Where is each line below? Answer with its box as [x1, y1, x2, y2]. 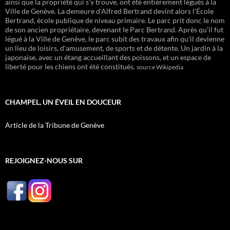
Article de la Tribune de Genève [5, 121, 104, 130]
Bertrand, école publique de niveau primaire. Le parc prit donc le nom [5, 16, 225, 25]
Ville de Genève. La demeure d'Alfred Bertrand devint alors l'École [5, 7, 214, 16]
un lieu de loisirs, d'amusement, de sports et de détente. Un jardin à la [5, 44, 223, 53]
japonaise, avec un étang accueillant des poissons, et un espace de [5, 53, 211, 62]
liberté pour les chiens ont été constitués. [5, 62, 137, 71]
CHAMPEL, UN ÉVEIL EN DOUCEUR [5, 98, 121, 107]
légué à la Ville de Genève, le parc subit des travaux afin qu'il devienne [5, 34, 224, 44]
